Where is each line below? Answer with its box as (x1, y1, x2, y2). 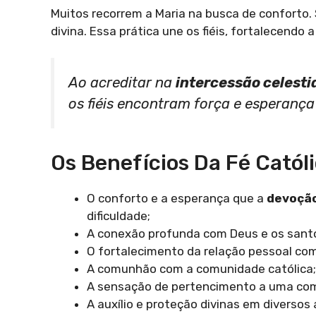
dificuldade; (87, 208, 150, 223)
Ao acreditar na (68, 74, 176, 92)
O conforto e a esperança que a (87, 190, 267, 205)
